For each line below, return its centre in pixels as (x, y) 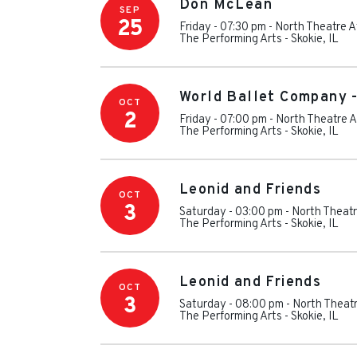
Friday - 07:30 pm (223, 27)
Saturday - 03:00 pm (231, 212)
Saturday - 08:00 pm (231, 304)
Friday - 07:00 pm (223, 120)
